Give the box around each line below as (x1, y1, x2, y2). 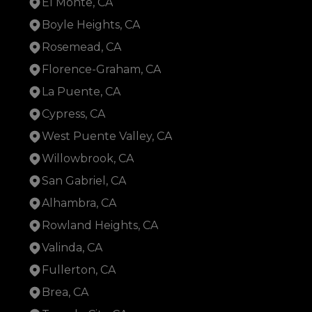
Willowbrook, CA (42, 152, 134, 166)
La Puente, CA (42, 85, 120, 99)
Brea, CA (42, 286, 88, 299)
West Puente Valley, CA (42, 130, 172, 143)
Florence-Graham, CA (42, 63, 161, 77)
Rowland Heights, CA (42, 219, 158, 233)
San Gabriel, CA (42, 174, 126, 188)
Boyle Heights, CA (42, 18, 140, 32)
